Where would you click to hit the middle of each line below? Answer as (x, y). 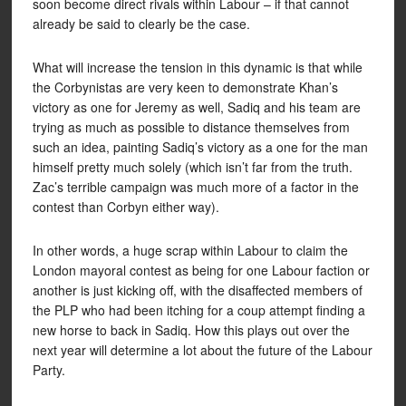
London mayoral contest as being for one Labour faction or (201, 270)
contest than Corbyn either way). (126, 207)
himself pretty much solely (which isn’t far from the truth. (192, 167)
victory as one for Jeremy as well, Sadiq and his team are (196, 107)
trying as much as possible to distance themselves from (191, 127)
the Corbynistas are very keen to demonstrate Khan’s (185, 87)
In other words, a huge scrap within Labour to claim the (190, 250)
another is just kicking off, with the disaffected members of (197, 290)
